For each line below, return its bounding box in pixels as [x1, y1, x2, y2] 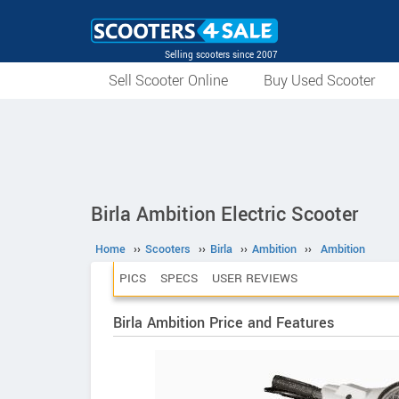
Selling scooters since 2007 [165, 48, 278, 61]
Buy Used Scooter [264, 70, 376, 91]
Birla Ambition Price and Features [113, 313, 334, 333]
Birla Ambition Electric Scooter [91, 200, 358, 229]
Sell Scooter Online [109, 70, 228, 91]
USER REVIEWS [212, 270, 297, 287]
